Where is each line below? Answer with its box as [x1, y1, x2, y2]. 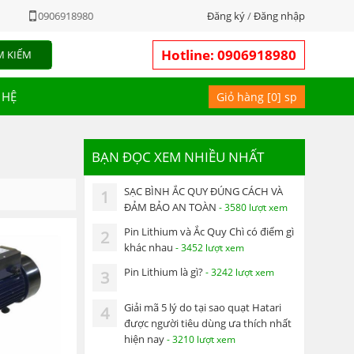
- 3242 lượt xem [205, 265, 274, 280]
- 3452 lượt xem [175, 241, 244, 255]
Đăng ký [207, 9, 247, 23]
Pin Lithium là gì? [124, 265, 205, 280]
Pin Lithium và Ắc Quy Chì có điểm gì [124, 224, 294, 239]
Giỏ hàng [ [217, 89, 271, 105]
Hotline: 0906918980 [161, 45, 296, 64]
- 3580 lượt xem [219, 201, 288, 215]
